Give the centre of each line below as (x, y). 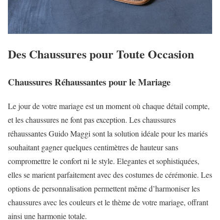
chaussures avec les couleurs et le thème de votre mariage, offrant (108, 202)
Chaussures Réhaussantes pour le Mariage (89, 82)
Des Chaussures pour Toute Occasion (101, 54)
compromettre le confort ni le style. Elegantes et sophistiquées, (104, 161)
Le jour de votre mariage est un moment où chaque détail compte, (109, 106)
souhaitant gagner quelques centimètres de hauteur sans (93, 147)
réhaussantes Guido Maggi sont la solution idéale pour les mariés (108, 134)
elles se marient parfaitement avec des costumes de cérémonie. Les (110, 175)
